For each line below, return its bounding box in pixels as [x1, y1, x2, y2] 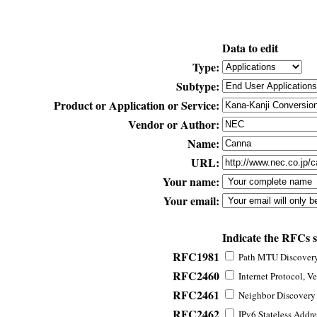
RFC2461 [173, 286, 219, 303]
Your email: [163, 192, 219, 209]
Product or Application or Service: [54, 96, 219, 113]
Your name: [163, 173, 219, 190]
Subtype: [176, 77, 219, 94]
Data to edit [222, 39, 278, 56]
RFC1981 [173, 248, 219, 265]
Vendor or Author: [128, 115, 219, 132]
